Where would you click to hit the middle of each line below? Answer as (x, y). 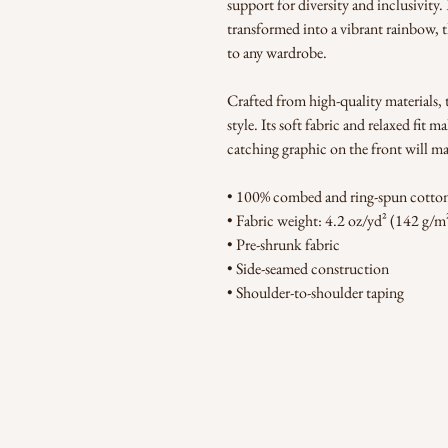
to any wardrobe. (277, 53)
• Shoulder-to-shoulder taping (315, 293)
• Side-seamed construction (308, 269)
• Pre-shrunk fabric (283, 245)
